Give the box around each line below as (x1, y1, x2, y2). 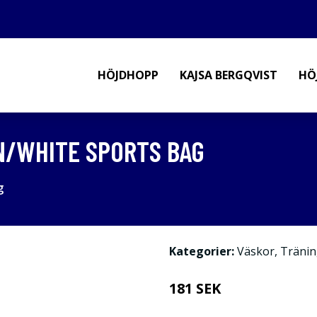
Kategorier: (169, 243, 234, 259)
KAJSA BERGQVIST (180, 67, 277, 83)
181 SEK (169, 279, 221, 298)
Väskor (237, 243, 275, 259)
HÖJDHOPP (98, 67, 158, 83)
